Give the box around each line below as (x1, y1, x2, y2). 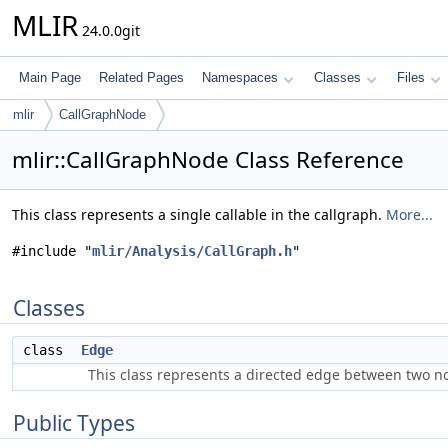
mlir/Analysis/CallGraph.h (92, 243, 292, 259)
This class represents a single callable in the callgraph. (12, 205, 386, 224)
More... (386, 205, 433, 224)
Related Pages (99, 70, 184, 85)
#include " (12, 243, 92, 259)
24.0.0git (78, 21, 140, 40)
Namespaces (202, 70, 278, 85)
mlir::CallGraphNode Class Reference (12, 144, 404, 175)
